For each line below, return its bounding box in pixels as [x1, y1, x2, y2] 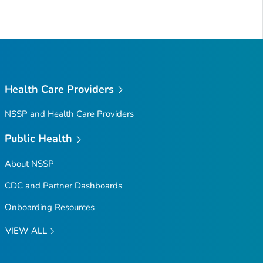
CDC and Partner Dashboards [4, 179, 122, 191]
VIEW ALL [5, 224, 49, 237]
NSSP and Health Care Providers [4, 108, 134, 120]
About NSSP [4, 157, 54, 170]
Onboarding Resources [4, 201, 95, 213]
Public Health [4, 131, 73, 146]
